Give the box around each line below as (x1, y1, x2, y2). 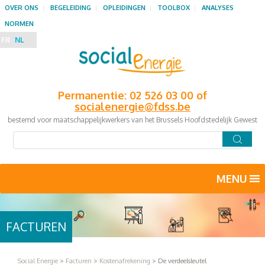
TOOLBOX (157, 4, 190, 12)
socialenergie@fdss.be (75, 99, 190, 113)
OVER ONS (5, 4, 38, 12)
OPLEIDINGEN (103, 4, 146, 12)
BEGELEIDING (50, 4, 91, 12)
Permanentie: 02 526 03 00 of (58, 88, 207, 102)
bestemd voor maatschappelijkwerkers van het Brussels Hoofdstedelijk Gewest (8, 115, 257, 124)
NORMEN (5, 20, 34, 28)
